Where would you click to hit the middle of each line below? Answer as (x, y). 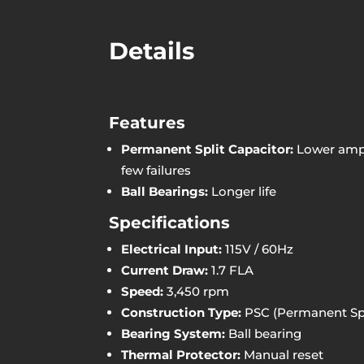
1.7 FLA (231, 270)
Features (147, 122)
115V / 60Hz (258, 249)
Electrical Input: (172, 249)
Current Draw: (165, 270)
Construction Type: (182, 312)
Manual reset (282, 354)
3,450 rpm (197, 291)
